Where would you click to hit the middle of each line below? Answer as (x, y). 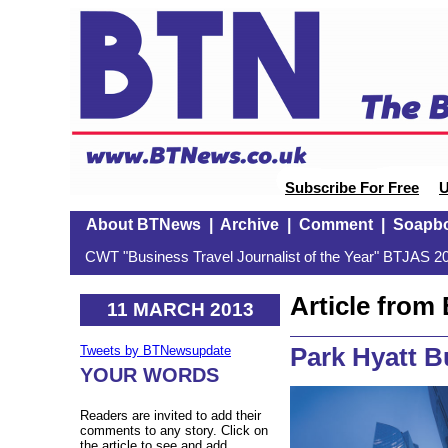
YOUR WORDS (149, 375)
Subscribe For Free (352, 188)
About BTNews (143, 224)
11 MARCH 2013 (180, 309)
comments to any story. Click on (174, 431)
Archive (249, 224)
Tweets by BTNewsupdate (155, 351)
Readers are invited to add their (170, 416)
